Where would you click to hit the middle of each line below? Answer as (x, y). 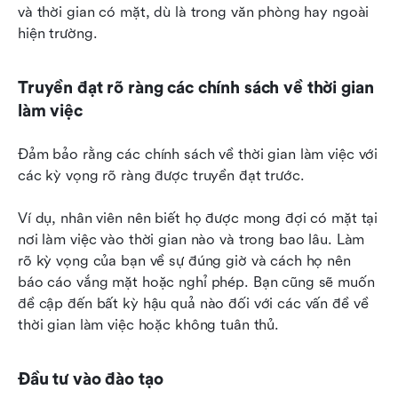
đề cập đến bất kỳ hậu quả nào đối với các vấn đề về (193, 304)
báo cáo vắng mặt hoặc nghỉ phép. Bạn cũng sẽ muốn (196, 283)
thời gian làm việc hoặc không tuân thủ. (149, 325)
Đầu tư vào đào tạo (91, 380)
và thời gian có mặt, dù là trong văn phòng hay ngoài (194, 12)
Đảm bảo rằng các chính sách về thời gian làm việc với (198, 155)
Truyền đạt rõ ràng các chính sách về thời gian (196, 88)
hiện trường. (58, 34)
